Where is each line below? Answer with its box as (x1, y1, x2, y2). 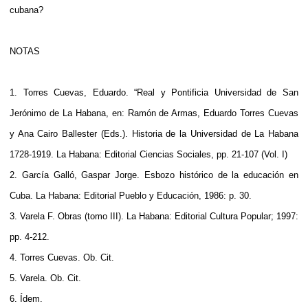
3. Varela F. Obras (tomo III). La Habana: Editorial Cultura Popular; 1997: (10, 210, 298, 221)
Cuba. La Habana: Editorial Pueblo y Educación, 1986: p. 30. (10, 190, 252, 201)
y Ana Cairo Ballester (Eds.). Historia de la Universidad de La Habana (10, 128, 298, 139)
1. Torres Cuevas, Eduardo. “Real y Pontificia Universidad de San (10, 87, 298, 98)
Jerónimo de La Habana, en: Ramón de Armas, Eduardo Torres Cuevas (10, 107, 298, 118)
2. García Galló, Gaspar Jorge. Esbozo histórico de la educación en (10, 169, 298, 180)
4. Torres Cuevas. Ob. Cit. (10, 252, 114, 263)
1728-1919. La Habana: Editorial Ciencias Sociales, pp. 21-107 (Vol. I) (10, 148, 287, 159)
